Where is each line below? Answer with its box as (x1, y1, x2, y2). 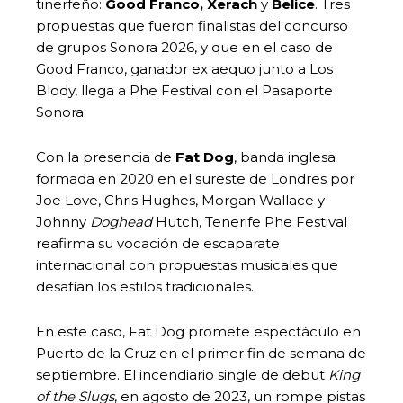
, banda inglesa (234, 148, 336, 166)
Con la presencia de (36, 148, 175, 166)
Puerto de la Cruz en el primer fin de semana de (36, 344, 366, 362)
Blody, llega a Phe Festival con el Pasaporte (36, 81, 333, 99)
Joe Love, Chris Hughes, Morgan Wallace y (36, 191, 325, 209)
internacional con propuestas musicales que (36, 255, 338, 273)
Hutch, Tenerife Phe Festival (152, 212, 347, 230)
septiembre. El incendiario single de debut (36, 365, 328, 383)
